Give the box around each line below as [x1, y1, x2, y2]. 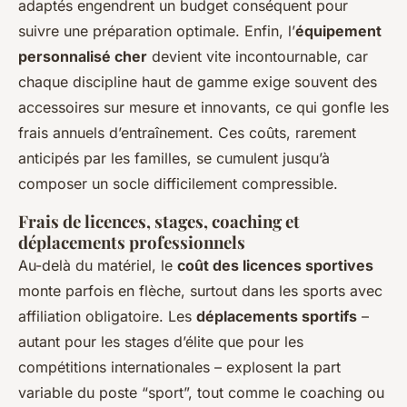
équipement [295, 21, 382, 40]
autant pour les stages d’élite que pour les [18, 332, 303, 351]
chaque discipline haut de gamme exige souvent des [18, 72, 377, 91]
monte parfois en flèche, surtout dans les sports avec [18, 281, 382, 300]
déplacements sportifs [196, 306, 357, 325]
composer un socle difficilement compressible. [18, 174, 338, 193]
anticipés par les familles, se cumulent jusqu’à [18, 148, 330, 167]
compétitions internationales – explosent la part [18, 357, 341, 376]
